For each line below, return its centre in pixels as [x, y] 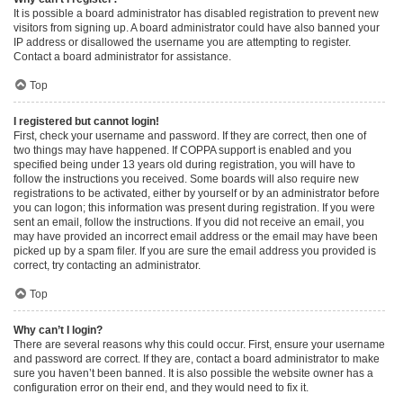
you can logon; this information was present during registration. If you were [194, 208]
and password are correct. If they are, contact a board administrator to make [197, 359]
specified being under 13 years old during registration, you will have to [184, 165]
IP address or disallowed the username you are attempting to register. [182, 42]
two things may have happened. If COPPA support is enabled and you [183, 150]
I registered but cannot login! [86, 121]
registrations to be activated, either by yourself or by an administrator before [197, 193]
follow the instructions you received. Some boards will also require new [186, 179]
